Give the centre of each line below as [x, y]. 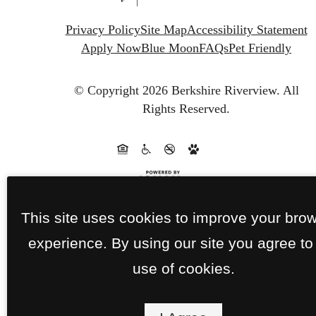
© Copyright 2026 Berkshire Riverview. [177, 90]
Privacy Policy [103, 30]
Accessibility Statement [247, 30]
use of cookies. [183, 268]
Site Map [163, 30]
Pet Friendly [260, 48]
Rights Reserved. [186, 108]
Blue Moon [170, 48]
